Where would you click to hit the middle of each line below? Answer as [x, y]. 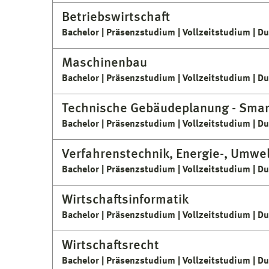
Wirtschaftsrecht [110, 246]
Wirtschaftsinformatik [125, 200]
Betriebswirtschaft [116, 17]
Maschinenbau [104, 63]
